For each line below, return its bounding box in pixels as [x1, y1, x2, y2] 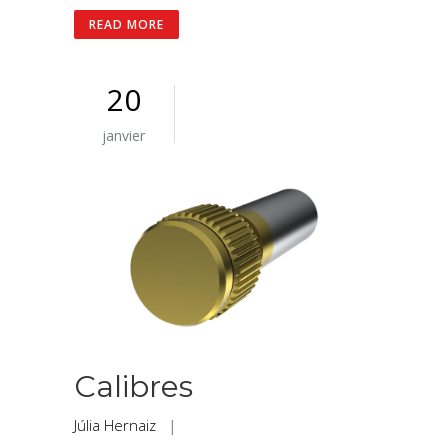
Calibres [74, 368, 193, 406]
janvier [102, 126, 146, 146]
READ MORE [89, 16, 164, 34]
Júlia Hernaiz [74, 415, 156, 436]
